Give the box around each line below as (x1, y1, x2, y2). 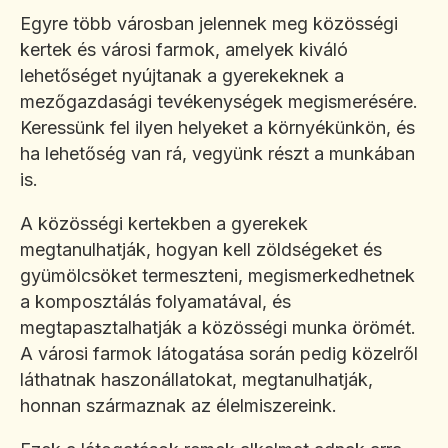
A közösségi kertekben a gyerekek (20, 213, 308, 235)
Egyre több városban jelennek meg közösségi (20, 13, 398, 35)
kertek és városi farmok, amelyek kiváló (20, 39, 348, 61)
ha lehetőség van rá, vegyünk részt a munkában (20, 143, 415, 165)
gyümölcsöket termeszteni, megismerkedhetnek (20, 265, 415, 287)
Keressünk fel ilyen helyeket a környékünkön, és (20, 117, 415, 139)
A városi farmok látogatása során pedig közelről (20, 343, 418, 365)
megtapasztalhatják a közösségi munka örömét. (20, 317, 416, 339)
